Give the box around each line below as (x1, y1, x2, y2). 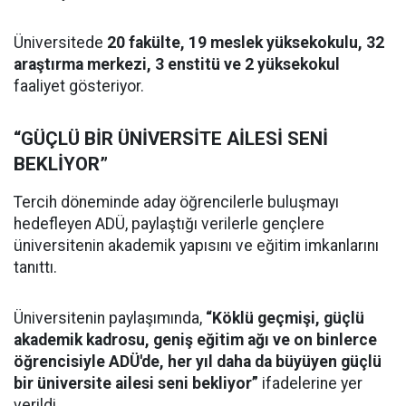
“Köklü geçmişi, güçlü (206, 309, 364, 328)
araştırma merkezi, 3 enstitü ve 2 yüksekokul (14, 55, 340, 74)
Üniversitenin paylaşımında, (14, 309, 206, 328)
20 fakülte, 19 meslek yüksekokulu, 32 (107, 34, 384, 53)
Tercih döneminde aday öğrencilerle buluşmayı (14, 193, 339, 212)
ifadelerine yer (258, 374, 362, 393)
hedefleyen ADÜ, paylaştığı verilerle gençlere (14, 215, 324, 234)
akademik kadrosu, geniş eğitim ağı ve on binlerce (14, 331, 377, 350)
